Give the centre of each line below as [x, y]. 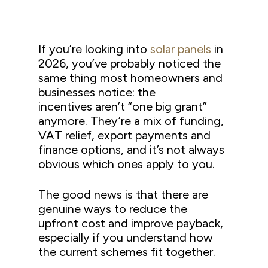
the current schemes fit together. [127, 252]
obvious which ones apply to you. [127, 164]
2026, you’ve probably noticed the [130, 63]
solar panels [181, 49]
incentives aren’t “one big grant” [123, 106]
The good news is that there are [124, 194]
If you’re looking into [95, 49]
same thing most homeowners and [131, 78]
